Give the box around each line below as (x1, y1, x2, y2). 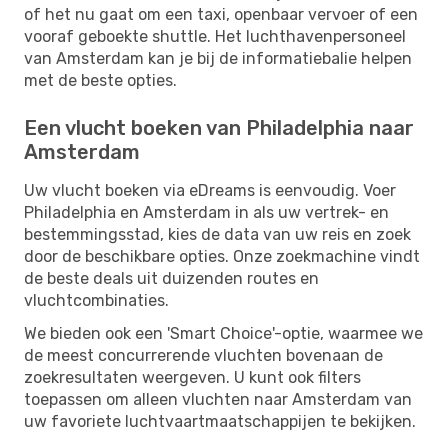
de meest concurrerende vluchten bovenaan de (24, 345, 383, 365)
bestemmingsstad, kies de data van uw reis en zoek (24, 224, 411, 244)
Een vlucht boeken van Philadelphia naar (24, 115, 414, 140)
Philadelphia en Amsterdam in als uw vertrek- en (24, 202, 389, 222)
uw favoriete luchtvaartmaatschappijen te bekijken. (24, 411, 416, 431)
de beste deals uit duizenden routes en (24, 268, 319, 288)
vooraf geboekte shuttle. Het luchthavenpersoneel (24, 26, 406, 46)
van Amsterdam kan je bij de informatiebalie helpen (24, 48, 412, 68)
